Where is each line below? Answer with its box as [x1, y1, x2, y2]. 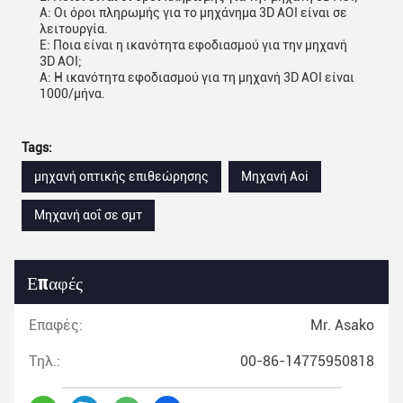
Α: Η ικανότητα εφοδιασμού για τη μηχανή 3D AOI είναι [40, 70, 354, 85]
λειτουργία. [40, 22, 108, 36]
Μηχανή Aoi [241, 169, 309, 184]
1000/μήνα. [40, 86, 105, 101]
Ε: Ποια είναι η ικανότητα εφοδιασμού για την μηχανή [40, 38, 347, 52]
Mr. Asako [310, 317, 374, 334]
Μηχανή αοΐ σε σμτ [34, 208, 142, 222]
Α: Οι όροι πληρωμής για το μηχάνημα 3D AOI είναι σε [40, 5, 347, 20]
